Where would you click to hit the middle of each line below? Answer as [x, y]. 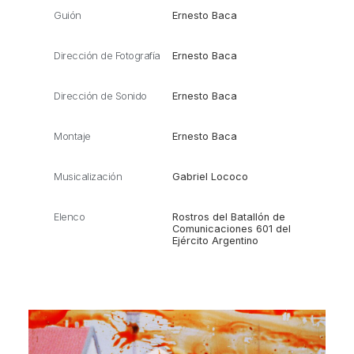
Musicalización [88, 177]
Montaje [72, 137]
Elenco [69, 217]
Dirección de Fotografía [107, 56]
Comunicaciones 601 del [231, 229]
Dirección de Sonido [100, 96]
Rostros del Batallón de [228, 217]
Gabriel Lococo [210, 177]
